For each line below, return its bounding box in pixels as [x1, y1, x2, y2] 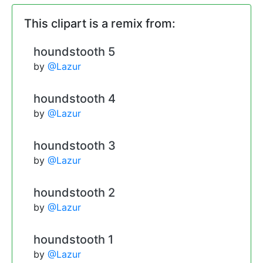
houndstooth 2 [33, 185, 115, 200]
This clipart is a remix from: [24, 16, 176, 31]
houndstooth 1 [33, 232, 113, 247]
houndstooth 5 [33, 44, 115, 59]
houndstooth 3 [33, 138, 116, 153]
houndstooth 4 [33, 91, 116, 106]
